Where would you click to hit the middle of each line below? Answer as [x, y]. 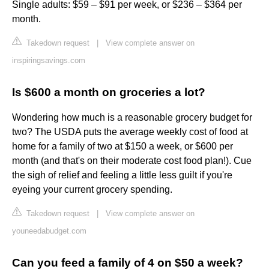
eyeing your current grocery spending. [92, 190]
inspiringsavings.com [49, 61]
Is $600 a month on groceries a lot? [109, 92]
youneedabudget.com [49, 231]
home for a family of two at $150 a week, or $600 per [122, 147]
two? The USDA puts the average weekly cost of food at [130, 132]
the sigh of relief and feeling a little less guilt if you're [122, 175]
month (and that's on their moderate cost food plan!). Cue [132, 161]
